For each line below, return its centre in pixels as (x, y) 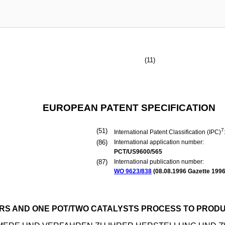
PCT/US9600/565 (138, 152)
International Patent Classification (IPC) (167, 132)
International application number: (159, 142)
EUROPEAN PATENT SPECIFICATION (129, 108)
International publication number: (159, 162)
